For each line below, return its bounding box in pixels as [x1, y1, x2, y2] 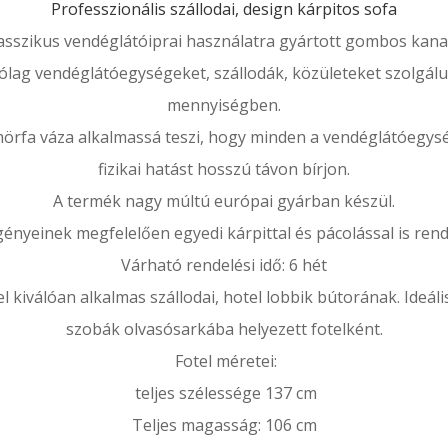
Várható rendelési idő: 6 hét [121, 254, 327, 276]
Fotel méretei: [171, 350, 277, 372]
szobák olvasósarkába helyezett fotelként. [65, 318, 383, 340]
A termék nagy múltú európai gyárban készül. [53, 190, 395, 212]
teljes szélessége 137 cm [131, 382, 317, 404]
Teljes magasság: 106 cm [131, 414, 317, 436]
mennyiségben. [167, 94, 281, 116]
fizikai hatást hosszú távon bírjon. [98, 158, 350, 180]
